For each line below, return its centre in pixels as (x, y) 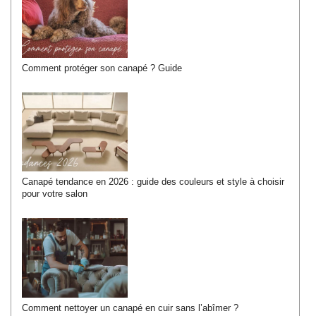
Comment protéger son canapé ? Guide (102, 68)
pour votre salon (55, 194)
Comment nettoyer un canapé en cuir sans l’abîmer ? (130, 308)
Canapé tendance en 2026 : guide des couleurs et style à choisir (153, 182)
